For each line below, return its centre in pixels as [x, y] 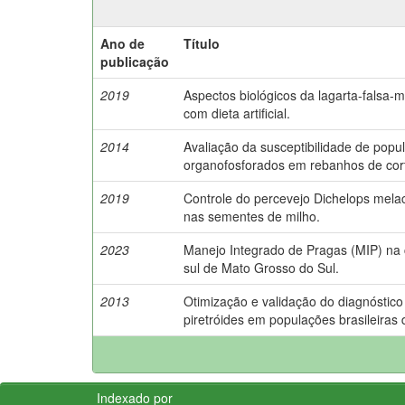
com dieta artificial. [237, 113]
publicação [135, 61]
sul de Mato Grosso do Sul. [261, 267]
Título [202, 43]
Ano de [122, 43]
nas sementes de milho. [252, 216]
